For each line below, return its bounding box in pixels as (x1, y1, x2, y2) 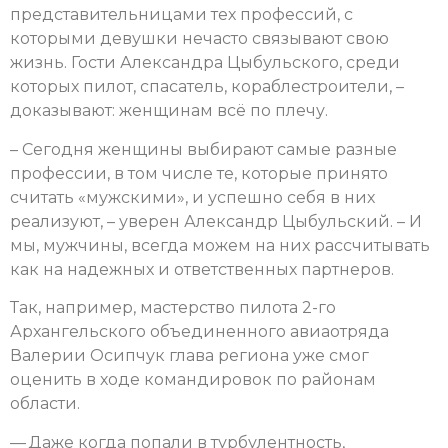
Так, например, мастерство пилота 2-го (10, 298, 336, 318)
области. (10, 394, 80, 414)
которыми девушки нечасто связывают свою (10, 29, 389, 49)
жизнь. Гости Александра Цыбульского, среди (10, 53, 400, 73)
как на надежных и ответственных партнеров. (10, 259, 394, 279)
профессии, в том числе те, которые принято (10, 163, 388, 183)
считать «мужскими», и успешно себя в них (10, 187, 375, 207)
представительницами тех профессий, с (10, 5, 353, 25)
